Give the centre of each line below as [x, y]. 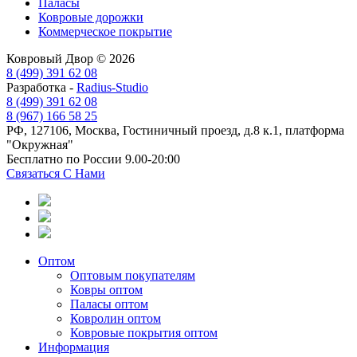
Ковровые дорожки [91, 17]
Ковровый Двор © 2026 [71, 58]
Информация [74, 347]
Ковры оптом [106, 289]
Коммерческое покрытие [105, 31]
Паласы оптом [109, 304]
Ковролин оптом [116, 318]
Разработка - [41, 87]
